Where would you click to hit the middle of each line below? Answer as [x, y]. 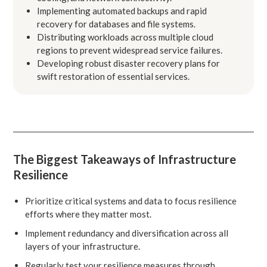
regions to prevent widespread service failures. [130, 50]
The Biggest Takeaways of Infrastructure [125, 159]
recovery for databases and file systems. [117, 24]
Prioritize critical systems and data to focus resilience [131, 201]
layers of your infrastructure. [83, 246]
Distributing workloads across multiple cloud [125, 37]
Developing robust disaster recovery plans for [129, 63]
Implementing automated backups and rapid [122, 10]
